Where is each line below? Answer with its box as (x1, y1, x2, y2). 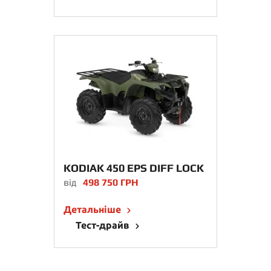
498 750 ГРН (83, 177, 139, 188)
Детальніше (64, 204, 123, 215)
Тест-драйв (76, 220, 132, 230)
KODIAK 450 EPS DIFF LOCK (64, 162, 204, 174)
